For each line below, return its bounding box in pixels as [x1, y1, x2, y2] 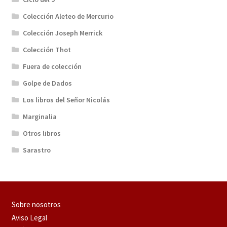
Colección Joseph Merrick [23, 28, 103, 38]
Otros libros [23, 129, 61, 138]
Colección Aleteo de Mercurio [23, 12, 114, 21]
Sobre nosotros [11, 200, 61, 210]
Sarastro [23, 145, 51, 155]
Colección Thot [23, 45, 71, 55]
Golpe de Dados [23, 79, 72, 88]
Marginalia [23, 112, 57, 122]
